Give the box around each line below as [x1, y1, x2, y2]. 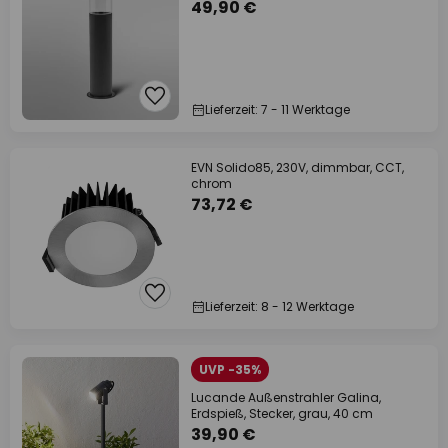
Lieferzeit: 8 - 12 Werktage [205, 298, 354, 315]
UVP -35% [199, 361, 261, 378]
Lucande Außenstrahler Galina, [191, 389, 381, 406]
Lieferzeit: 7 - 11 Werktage [205, 101, 350, 118]
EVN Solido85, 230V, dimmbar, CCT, [191, 159, 404, 176]
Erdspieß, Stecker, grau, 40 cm [191, 405, 373, 422]
